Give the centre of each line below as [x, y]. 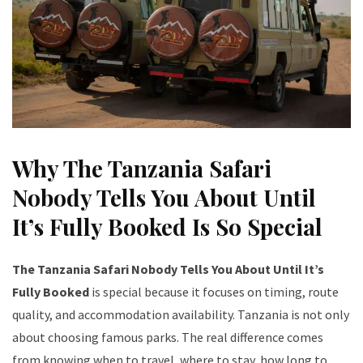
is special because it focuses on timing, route [214, 292]
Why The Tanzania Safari [142, 169]
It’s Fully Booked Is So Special [167, 227]
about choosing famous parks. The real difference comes [168, 337]
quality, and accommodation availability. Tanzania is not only [181, 315]
